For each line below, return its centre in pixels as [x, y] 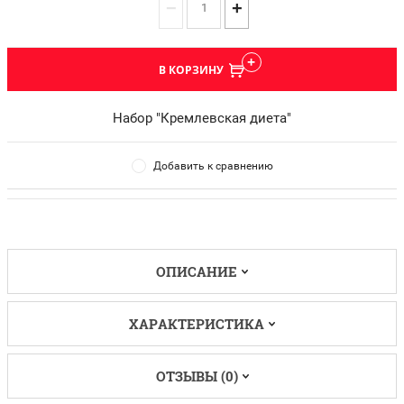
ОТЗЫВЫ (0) [197, 376]
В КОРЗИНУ [191, 70]
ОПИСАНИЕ [197, 271]
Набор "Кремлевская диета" [202, 119]
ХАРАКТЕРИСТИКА [197, 323]
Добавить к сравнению [213, 165]
